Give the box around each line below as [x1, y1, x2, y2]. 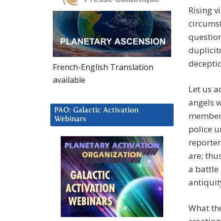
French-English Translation [53, 61, 153, 73]
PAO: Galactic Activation [54, 106, 139, 114]
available [53, 74, 85, 85]
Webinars [54, 115, 86, 123]
